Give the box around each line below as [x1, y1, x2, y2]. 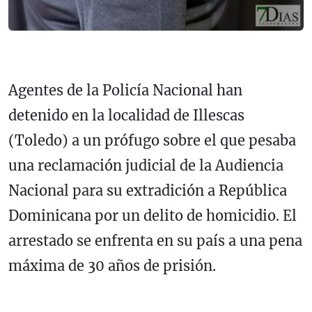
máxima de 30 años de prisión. [8, 257, 216, 275]
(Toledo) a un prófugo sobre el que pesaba [8, 132, 296, 150]
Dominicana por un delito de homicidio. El [8, 207, 297, 225]
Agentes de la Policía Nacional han [8, 81, 242, 100]
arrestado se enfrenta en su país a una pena [8, 232, 302, 250]
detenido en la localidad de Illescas [8, 107, 244, 125]
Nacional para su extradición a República [8, 182, 287, 200]
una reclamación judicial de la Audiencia [8, 157, 283, 175]
